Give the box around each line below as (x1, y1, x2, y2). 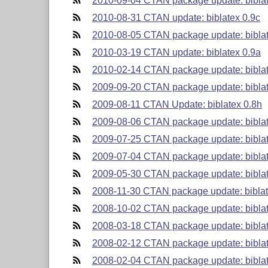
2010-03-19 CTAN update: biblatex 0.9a (92, 47, 261, 57)
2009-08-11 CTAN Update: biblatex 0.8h (92, 99, 262, 109)
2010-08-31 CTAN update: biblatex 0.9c (92, 12, 260, 23)
